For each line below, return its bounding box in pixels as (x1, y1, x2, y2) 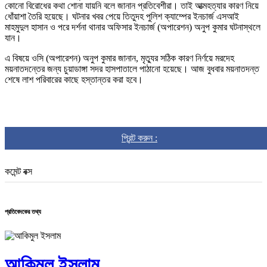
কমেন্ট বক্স (5, 166, 32, 176)
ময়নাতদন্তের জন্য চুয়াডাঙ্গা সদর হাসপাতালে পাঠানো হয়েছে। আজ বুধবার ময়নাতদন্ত (5, 63, 259, 74)
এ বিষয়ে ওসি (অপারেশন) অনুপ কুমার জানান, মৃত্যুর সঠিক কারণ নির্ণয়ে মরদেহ (5, 52, 234, 63)
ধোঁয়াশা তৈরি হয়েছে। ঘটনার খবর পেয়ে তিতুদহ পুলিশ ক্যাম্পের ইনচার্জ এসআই (5, 11, 239, 21)
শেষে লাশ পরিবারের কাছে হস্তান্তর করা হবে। (5, 74, 143, 85)
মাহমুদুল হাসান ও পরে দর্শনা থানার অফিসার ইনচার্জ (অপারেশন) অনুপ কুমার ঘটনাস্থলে (5, 21, 260, 32)
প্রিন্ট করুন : (122, 132, 157, 143)
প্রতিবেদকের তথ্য (5, 207, 41, 215)
